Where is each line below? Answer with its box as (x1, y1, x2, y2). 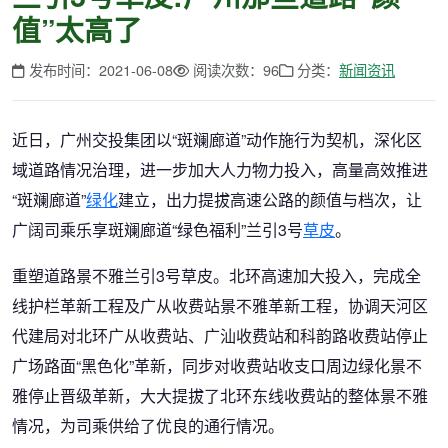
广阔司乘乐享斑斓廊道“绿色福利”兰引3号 (12, 218, 303, 241)
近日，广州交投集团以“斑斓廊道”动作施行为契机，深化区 (12, 128, 422, 151)
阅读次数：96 (193, 59, 279, 80)
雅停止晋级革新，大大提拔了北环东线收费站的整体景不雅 (12, 384, 428, 407)
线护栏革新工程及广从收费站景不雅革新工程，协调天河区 (12, 294, 428, 317)
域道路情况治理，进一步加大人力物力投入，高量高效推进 (12, 158, 428, 181)
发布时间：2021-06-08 (29, 59, 173, 80)
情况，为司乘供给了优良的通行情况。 (12, 414, 284, 437)
